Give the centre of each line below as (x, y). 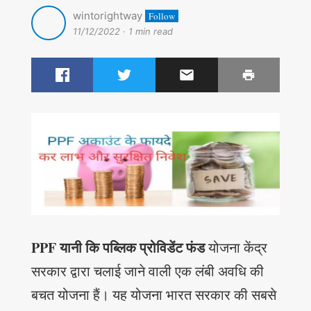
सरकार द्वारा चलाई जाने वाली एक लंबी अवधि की (147, 271)
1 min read (150, 32)
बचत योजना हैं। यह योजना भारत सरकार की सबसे (153, 295)
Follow (161, 16)
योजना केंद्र (236, 248)
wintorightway (107, 16)
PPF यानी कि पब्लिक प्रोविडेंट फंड (118, 248)
